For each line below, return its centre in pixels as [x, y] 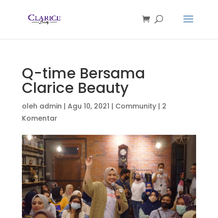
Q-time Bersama [83, 73]
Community [136, 106]
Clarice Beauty [75, 88]
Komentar [39, 118]
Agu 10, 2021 [88, 106]
